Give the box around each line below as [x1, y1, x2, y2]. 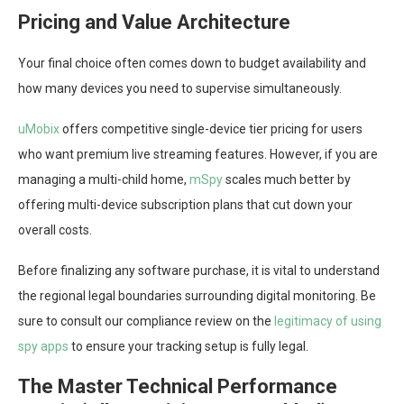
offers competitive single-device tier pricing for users [60, 122, 363, 137]
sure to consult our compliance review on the [18, 314, 274, 329]
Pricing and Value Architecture [18, 11, 290, 34]
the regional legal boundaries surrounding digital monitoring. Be [18, 289, 376, 304]
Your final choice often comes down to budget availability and [18, 56, 366, 71]
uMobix [18, 122, 60, 137]
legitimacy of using [274, 314, 381, 329]
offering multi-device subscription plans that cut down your [18, 197, 353, 213]
